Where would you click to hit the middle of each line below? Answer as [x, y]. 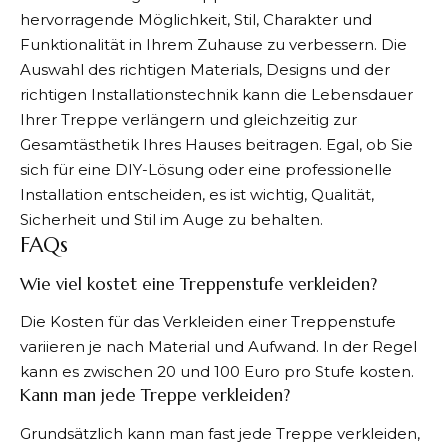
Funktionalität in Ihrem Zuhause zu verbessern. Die [213, 45]
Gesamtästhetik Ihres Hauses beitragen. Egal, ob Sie [216, 145]
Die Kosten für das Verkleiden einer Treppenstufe [208, 322]
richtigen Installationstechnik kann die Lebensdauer [216, 95]
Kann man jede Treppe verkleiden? [155, 395]
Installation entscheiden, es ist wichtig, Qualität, [197, 195]
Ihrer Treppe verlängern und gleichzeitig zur [188, 120]
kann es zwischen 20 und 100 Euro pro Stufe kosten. [217, 372]
